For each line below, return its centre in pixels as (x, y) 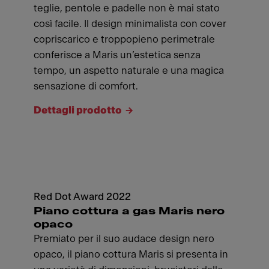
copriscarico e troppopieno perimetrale (124, 39)
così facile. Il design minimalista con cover (130, 24)
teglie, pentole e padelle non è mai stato (127, 8)
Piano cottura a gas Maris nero (129, 211)
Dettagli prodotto (78, 110)
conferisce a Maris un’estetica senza (117, 55)
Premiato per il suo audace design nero (124, 239)
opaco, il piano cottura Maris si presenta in (131, 254)
